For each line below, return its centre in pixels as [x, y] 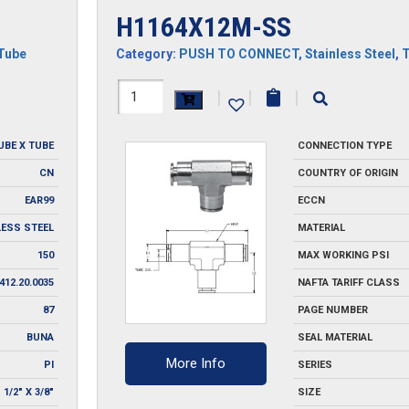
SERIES [315, 365]
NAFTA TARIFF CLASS [348, 283]
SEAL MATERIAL [335, 337]
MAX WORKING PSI [343, 255]
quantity [147, 159]
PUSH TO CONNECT [238, 54]
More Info [196, 364]
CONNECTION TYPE [344, 146]
